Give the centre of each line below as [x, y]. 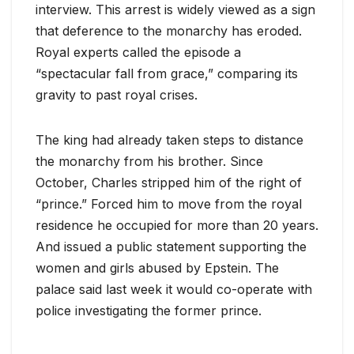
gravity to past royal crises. [117, 94]
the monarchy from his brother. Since [149, 161]
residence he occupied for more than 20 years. [177, 225]
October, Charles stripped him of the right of [169, 182]
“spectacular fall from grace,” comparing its [167, 73]
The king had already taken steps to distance [169, 139]
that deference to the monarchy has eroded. [169, 30]
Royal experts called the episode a [138, 52]
